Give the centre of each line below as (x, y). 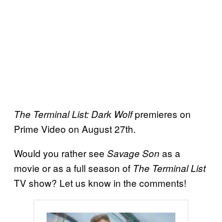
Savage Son (133, 153)
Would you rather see (60, 153)
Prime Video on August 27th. (75, 129)
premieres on (162, 114)
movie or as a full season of (73, 168)
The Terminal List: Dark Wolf (73, 114)
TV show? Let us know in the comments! (100, 183)
